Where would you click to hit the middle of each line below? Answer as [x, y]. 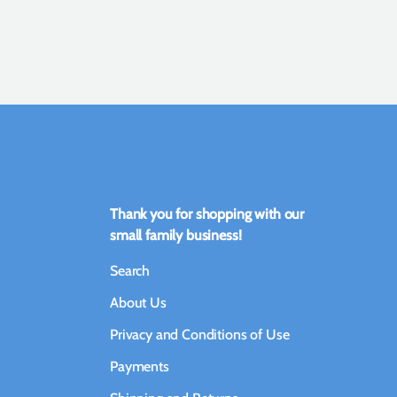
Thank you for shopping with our [207, 214]
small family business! [176, 236]
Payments [140, 367]
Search [130, 271]
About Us [138, 303]
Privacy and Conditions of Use [200, 335]
